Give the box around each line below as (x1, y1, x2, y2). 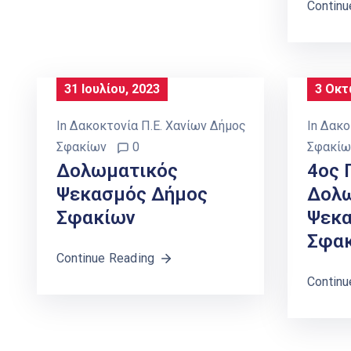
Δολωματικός (56, 159, 178, 182)
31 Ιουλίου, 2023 (64, 81, 160, 96)
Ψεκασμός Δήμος (56, 183, 208, 205)
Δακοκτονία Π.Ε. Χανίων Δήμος (70, 118, 246, 133)
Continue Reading (56, 250, 155, 266)
